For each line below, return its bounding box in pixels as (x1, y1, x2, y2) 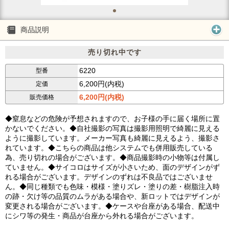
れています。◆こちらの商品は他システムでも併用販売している (5, 144, 213, 152)
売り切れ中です (87, 48, 142, 56)
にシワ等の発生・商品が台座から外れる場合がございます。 (5, 212, 198, 220)
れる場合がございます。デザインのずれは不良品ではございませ (5, 173, 213, 181)
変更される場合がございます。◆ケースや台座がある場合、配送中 (5, 202, 220, 210)
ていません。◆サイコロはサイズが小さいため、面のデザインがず (5, 163, 220, 171)
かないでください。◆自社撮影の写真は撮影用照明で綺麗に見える (5, 124, 220, 132)
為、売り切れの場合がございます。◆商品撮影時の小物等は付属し (5, 153, 220, 162)
